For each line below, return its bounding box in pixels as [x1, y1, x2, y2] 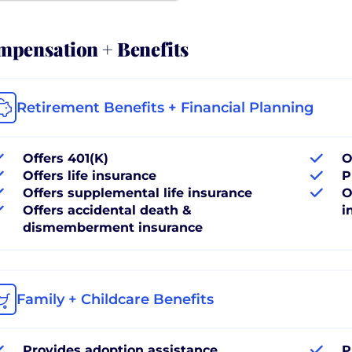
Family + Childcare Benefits [16, 290, 214, 308]
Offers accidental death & [23, 202, 192, 218]
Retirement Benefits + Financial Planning [16, 98, 313, 116]
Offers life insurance [23, 167, 156, 183]
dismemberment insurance [23, 219, 203, 235]
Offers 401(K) [23, 150, 108, 166]
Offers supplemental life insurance [23, 185, 252, 200]
